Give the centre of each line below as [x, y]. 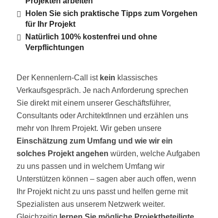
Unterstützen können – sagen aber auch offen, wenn [106, 179]
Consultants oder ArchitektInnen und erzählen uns [102, 115]
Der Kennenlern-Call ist [57, 77]
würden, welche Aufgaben [154, 153]
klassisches [136, 77]
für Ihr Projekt [50, 24]
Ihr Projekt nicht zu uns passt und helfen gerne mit [102, 191]
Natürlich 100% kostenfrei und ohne [91, 37]
